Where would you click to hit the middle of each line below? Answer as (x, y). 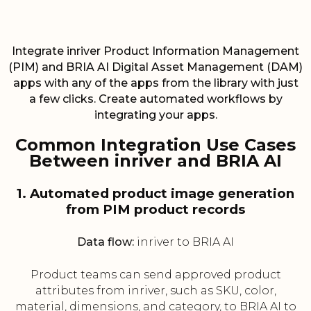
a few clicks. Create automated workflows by (155, 99)
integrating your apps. (155, 115)
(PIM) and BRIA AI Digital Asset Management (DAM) (155, 67)
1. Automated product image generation (155, 194)
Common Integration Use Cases (155, 145)
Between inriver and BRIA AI (155, 161)
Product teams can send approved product (155, 275)
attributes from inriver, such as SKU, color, (155, 291)
